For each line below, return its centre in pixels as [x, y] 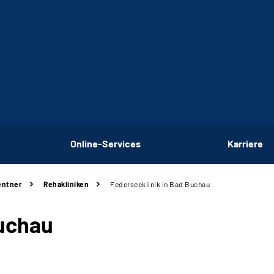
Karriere [245, 143]
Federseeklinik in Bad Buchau [160, 184]
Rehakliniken [66, 184]
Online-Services [106, 143]
